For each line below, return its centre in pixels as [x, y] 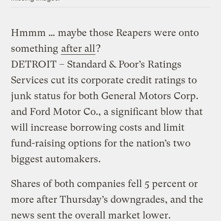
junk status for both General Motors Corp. [105, 96]
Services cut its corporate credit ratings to [104, 80]
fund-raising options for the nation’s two [101, 143]
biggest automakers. [56, 159]
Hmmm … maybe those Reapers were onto [105, 33]
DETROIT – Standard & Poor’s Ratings [96, 64]
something [36, 48]
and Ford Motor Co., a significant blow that [107, 111]
